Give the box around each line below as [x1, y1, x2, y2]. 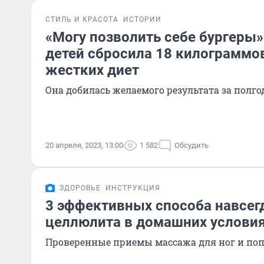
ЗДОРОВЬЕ [60, 184, 101, 192]
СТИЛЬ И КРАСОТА [45, 15, 118, 24]
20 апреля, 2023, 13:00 [45, 141, 123, 150]
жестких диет [45, 62, 139, 78]
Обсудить [174, 141, 209, 150]
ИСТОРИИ [123, 15, 161, 24]
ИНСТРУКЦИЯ [105, 184, 160, 192]
